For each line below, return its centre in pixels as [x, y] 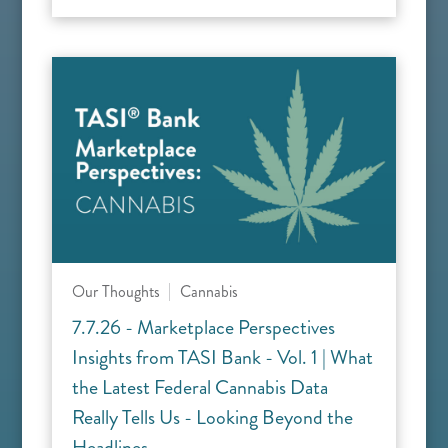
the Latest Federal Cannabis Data [200, 388]
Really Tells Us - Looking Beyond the [212, 418]
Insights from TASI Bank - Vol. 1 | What [222, 358]
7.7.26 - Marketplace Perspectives [203, 328]
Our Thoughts [116, 292]
